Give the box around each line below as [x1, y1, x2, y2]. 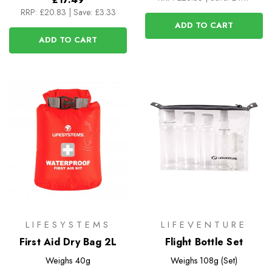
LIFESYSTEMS [25, 218, 111, 232]
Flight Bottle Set [165, 235, 243, 250]
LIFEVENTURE [161, 218, 247, 232]
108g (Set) [200, 254, 238, 267]
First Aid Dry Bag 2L [19, 235, 117, 250]
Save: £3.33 [73, 5, 116, 18]
